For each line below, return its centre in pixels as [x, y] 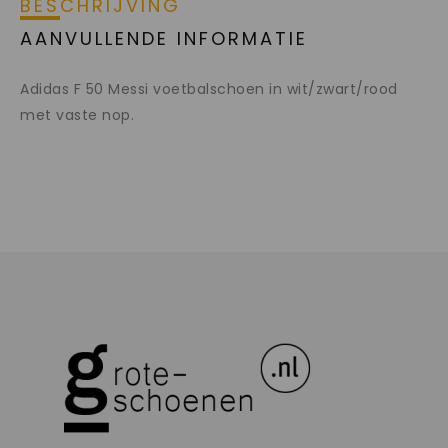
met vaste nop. [77, 115]
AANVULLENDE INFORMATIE [164, 39]
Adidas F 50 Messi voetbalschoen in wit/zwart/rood [209, 89]
